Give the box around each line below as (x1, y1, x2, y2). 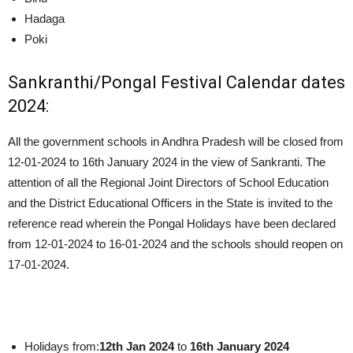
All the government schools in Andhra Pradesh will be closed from (8, 134, 344, 148)
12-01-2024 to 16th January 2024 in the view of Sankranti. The (8, 154, 325, 169)
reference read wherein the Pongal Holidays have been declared (8, 216, 336, 230)
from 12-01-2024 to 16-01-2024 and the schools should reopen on (8, 236, 343, 251)
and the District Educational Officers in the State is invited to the (8, 195, 333, 210)
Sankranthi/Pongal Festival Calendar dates (8, 72, 345, 92)
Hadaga (24, 11, 65, 25)
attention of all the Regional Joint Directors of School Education (8, 175, 329, 189)
